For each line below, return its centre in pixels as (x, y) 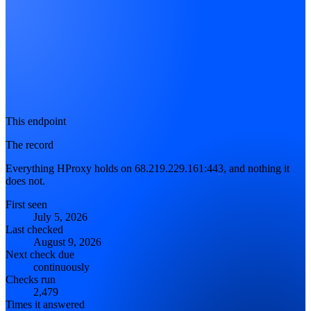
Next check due (40, 254)
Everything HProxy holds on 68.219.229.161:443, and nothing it (148, 168)
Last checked (34, 229)
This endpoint (36, 121)
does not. (25, 180)
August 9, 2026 (67, 242)
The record (30, 144)
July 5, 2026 (60, 217)
